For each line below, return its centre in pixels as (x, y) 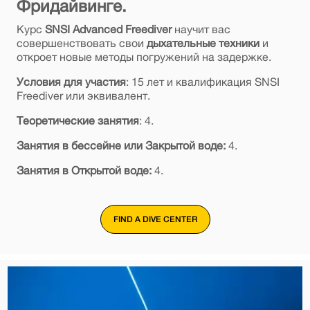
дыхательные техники (203, 43)
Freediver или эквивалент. (83, 96)
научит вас (201, 29)
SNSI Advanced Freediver (108, 29)
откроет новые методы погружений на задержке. (144, 57)
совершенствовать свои (81, 43)
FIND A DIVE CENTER (155, 219)
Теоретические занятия (77, 121)
